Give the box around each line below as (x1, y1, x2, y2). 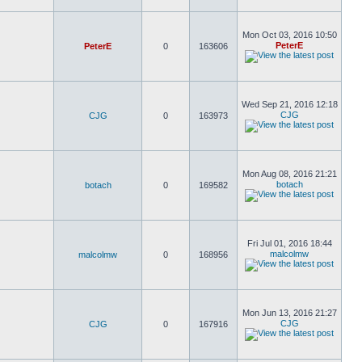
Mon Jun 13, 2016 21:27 (242, 308, 337, 318)
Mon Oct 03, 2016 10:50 (242, 30, 337, 40)
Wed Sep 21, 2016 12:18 (241, 99, 338, 109)
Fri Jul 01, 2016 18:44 (246, 238, 332, 248)
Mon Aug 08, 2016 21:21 (242, 169, 337, 179)
